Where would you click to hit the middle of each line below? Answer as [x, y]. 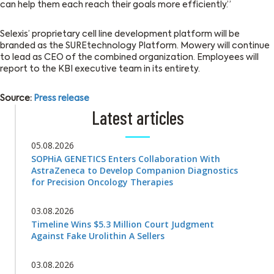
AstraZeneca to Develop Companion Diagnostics [135, 171]
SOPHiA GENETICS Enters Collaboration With [126, 159]
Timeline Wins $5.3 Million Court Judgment [123, 224]
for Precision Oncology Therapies [102, 182]
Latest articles [138, 118]
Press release [61, 99]
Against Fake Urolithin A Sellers [98, 236]
